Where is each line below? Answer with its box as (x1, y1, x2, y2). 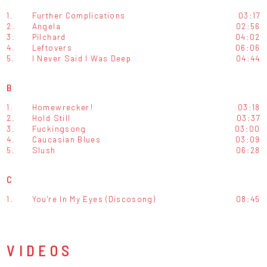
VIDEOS (7, 240, 73, 259)
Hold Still (32, 112, 71, 123)
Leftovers (32, 42, 73, 52)
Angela (32, 20, 61, 31)
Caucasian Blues (32, 133, 101, 144)
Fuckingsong (32, 123, 86, 133)
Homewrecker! (32, 101, 94, 112)
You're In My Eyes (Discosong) (32, 193, 156, 204)
